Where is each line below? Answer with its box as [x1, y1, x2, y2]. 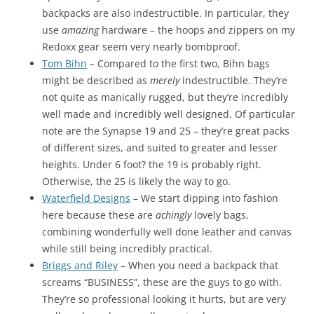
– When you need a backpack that [118, 258, 278, 272]
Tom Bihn [42, 56, 87, 70]
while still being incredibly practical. [42, 241, 212, 255]
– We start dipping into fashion [130, 191, 278, 205]
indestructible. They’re [179, 73, 287, 87]
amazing [62, 22, 99, 36]
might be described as [42, 73, 150, 87]
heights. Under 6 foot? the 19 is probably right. [42, 157, 261, 171]
